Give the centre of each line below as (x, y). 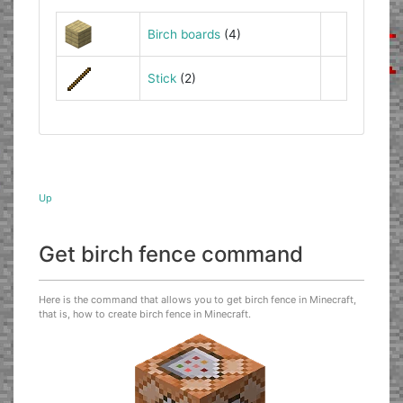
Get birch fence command (171, 254)
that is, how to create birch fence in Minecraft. (145, 314)
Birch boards (184, 34)
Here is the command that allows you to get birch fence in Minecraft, (198, 300)
